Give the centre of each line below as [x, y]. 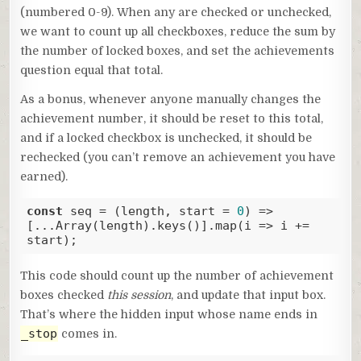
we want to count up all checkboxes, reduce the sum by [178, 31]
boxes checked [64, 295]
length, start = [178, 212]
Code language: [59, 259]
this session [139, 295]
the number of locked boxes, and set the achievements [178, 50]
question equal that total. [92, 70]
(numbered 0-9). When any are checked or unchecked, [176, 12]
